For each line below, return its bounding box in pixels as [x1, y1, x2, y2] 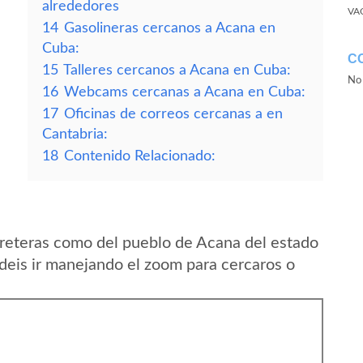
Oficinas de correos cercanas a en [64, 107, 283, 121]
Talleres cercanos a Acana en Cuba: [63, 63, 291, 77]
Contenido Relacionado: [64, 149, 216, 163]
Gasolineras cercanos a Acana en [64, 21, 275, 35]
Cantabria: [42, 127, 108, 141]
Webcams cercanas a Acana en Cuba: [64, 85, 305, 99]
